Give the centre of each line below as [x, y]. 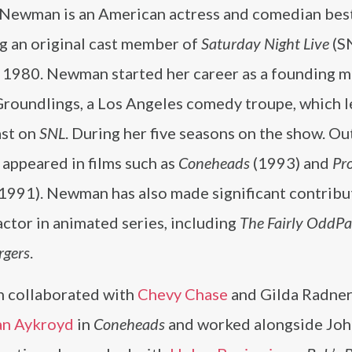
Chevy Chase [183, 294]
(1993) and [291, 163]
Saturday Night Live [265, 43]
